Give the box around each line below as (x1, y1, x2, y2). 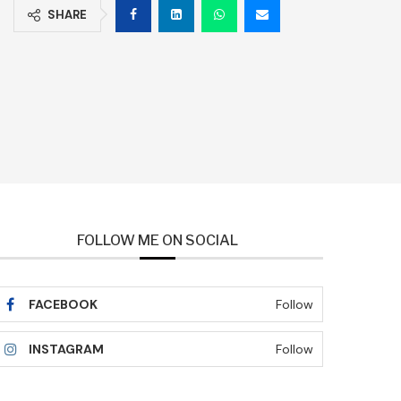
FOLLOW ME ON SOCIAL (76, 232, 238, 250)
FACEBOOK (28, 296, 98, 313)
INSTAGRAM (28, 341, 104, 358)
